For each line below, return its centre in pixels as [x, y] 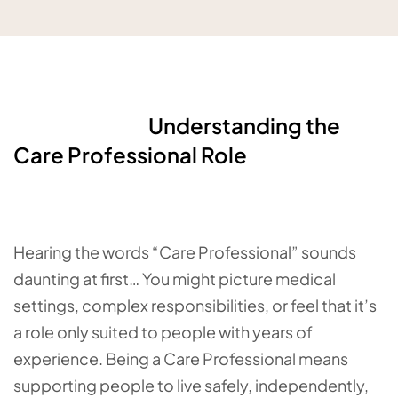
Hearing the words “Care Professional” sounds [185, 252]
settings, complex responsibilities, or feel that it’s [195, 305]
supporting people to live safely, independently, [191, 385]
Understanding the [177, 125]
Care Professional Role [130, 155]
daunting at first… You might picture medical [175, 279]
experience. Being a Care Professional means [181, 358]
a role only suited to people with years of [163, 332]
